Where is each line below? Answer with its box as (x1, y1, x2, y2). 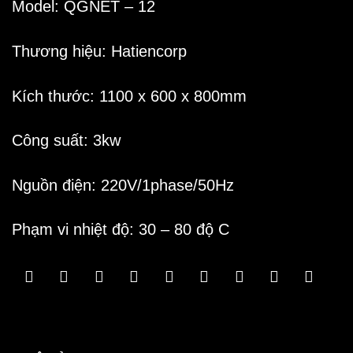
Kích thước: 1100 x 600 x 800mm (12, 87, 247, 105)
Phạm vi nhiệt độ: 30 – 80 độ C (12, 221, 229, 239)
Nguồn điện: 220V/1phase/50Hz (12, 176, 234, 194)
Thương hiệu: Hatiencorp (12, 42, 187, 60)
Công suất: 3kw (12, 132, 121, 150)
